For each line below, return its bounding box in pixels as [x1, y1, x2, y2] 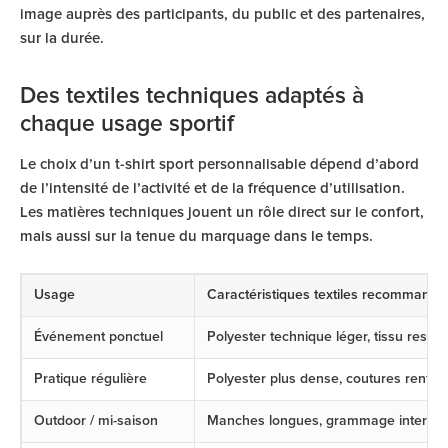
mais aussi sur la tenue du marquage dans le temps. [20, 229, 373, 244]
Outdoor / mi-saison [34, 414, 158, 428]
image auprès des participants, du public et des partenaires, [20, 7, 425, 22]
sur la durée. [20, 31, 104, 46]
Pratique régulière [34, 372, 147, 386]
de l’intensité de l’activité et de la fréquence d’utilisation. [20, 181, 405, 196]
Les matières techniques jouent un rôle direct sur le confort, [20, 205, 424, 220]
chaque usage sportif [20, 113, 234, 136]
